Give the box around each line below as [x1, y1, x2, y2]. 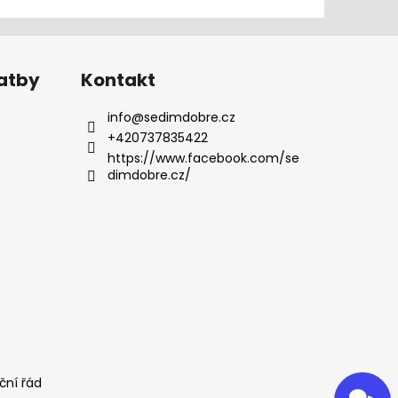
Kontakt [80, 68, 155, 92]
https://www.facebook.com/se [107, 149, 299, 167]
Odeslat [314, 375, 363, 390]
